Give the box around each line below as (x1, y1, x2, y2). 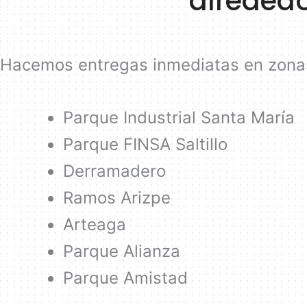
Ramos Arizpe (63, 188, 171, 208)
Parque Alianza (63, 241, 180, 262)
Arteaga (63, 214, 126, 235)
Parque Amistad (63, 268, 188, 288)
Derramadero (63, 161, 166, 182)
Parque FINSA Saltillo (63, 134, 228, 155)
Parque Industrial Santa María (63, 108, 295, 128)
